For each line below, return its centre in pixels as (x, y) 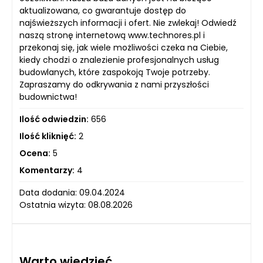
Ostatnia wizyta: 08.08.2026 (76, 205)
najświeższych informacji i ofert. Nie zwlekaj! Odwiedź (128, 23)
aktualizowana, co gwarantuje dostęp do (103, 10)
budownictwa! (48, 97)
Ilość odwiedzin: (54, 119)
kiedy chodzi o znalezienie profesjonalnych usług (119, 60)
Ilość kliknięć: (48, 136)
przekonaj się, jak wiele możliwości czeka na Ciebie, (124, 47)
